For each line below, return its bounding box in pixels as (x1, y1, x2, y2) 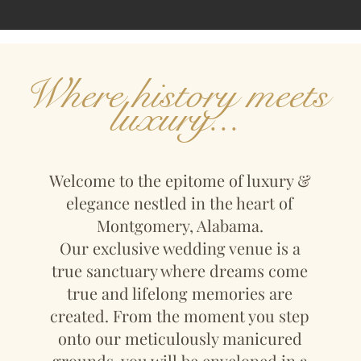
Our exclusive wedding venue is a (59, 237, 301, 259)
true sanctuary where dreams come (52, 259, 309, 281)
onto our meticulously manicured (57, 327, 302, 349)
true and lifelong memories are (67, 282, 293, 304)
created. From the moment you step (50, 305, 310, 326)
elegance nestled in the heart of (66, 192, 294, 214)
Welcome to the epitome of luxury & (48, 169, 311, 191)
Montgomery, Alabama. (96, 214, 263, 236)
